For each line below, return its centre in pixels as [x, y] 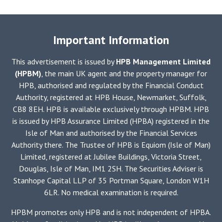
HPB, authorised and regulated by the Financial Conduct [111, 85]
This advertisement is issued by [64, 62]
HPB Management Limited [163, 62]
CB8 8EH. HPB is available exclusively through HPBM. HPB [111, 109]
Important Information [111, 40]
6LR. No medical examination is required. [111, 193]
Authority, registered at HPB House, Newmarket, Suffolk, [111, 97]
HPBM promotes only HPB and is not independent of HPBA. [111, 212]
